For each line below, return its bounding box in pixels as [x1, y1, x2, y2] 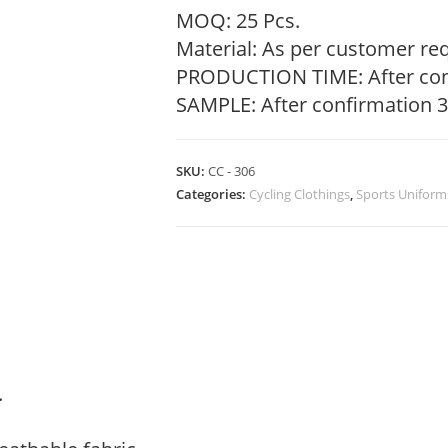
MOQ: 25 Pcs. [176, 7, 300, 34]
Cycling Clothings [249, 185, 350, 203]
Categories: [176, 185, 249, 203]
